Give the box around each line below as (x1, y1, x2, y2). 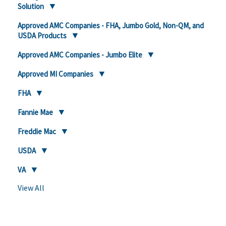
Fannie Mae (18, 107, 53, 117)
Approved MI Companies (18, 69, 93, 79)
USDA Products (18, 31, 67, 40)
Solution (18, 2, 44, 11)
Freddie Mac (18, 127, 56, 136)
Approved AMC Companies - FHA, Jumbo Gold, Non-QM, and (18, 21, 204, 30)
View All (18, 183, 44, 193)
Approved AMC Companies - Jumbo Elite (18, 50, 142, 60)
